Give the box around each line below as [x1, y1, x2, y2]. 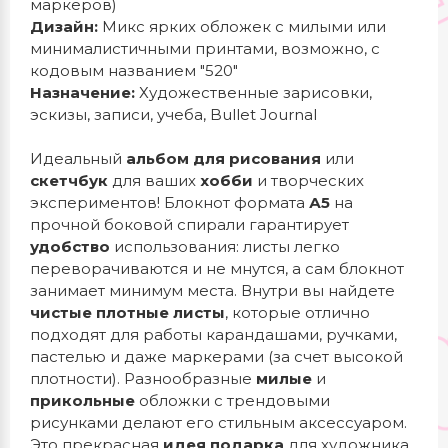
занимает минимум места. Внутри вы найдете [30, 281, 395, 300]
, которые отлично [225, 303, 370, 322]
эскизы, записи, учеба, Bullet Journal [30, 105, 317, 124]
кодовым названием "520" [30, 61, 238, 80]
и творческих [253, 171, 364, 190]
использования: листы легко [110, 237, 340, 256]
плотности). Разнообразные [30, 369, 256, 388]
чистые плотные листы [30, 303, 225, 322]
